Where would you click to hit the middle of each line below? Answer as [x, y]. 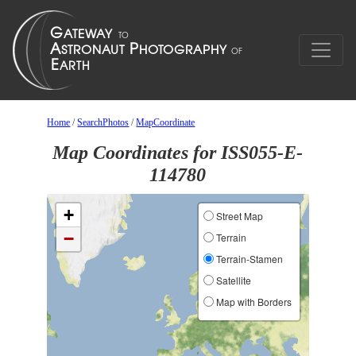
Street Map [238, 216]
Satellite [232, 280]
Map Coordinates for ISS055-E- [178, 153]
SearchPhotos [103, 122]
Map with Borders [252, 302]
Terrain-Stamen [248, 259]
